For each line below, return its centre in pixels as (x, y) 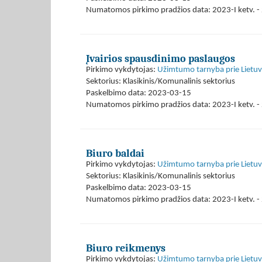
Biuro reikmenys (126, 248)
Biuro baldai (115, 153)
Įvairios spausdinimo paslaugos (161, 58)
